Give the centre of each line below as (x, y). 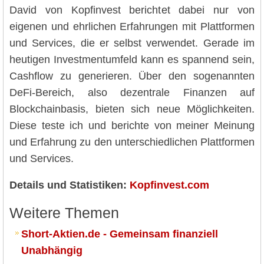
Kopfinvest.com (169, 185)
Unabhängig (52, 251)
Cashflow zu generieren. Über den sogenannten (132, 76)
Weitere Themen (64, 213)
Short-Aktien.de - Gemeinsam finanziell (120, 234)
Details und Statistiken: (68, 185)
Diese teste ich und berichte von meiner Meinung (132, 125)
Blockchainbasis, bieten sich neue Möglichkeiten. (132, 109)
